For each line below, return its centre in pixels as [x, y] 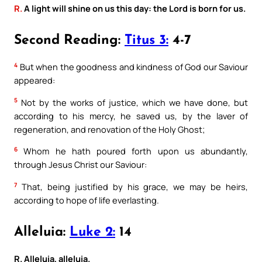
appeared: [35, 80]
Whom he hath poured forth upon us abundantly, [133, 151]
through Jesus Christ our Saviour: [80, 165]
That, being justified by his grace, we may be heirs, [132, 186]
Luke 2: [92, 232]
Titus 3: [146, 40]
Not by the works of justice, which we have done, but [133, 102]
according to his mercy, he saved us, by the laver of [131, 116]
